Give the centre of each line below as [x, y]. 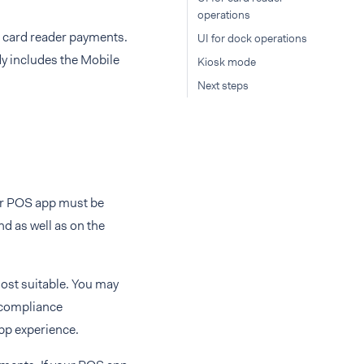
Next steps [223, 85]
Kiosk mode [227, 62]
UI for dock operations [252, 38]
